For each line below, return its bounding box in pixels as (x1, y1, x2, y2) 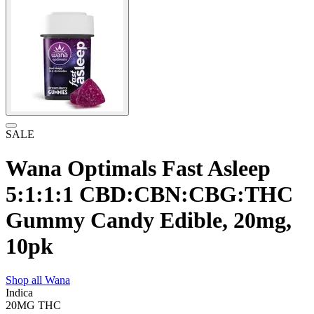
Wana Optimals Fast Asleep (6, 156, 271, 181)
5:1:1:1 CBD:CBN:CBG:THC (6, 182, 293, 207)
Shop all (6, 274, 45, 287)
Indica (6, 287, 33, 299)
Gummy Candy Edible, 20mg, (6, 207, 292, 233)
